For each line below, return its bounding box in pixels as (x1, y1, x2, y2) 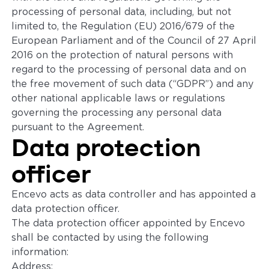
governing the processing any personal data (11, 108, 222, 118)
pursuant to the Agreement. (11, 122, 145, 132)
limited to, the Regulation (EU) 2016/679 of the (11, 22, 235, 31)
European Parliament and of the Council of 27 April (11, 36, 257, 46)
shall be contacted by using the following (11, 233, 209, 243)
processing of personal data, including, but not (11, 7, 232, 17)
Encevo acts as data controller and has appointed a (11, 190, 256, 199)
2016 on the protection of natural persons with (11, 50, 234, 60)
